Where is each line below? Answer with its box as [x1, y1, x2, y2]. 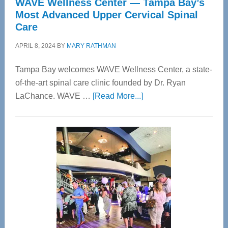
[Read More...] [92, 92, 143, 100]
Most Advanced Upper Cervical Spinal [15, 9, 198, 20]
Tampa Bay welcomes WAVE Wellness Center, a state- [15, 65, 212, 74]
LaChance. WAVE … [15, 92, 93, 100]
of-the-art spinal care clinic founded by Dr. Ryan [15, 78, 186, 87]
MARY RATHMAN [66, 42, 116, 49]
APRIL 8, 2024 [15, 42, 55, 49]
